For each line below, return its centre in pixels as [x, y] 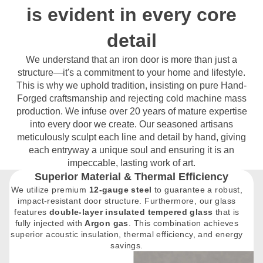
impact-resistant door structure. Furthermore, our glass [127, 200]
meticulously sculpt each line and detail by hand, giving [131, 137]
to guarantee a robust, [197, 189]
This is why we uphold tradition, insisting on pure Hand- [131, 85]
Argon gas [105, 223]
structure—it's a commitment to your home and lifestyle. [131, 72]
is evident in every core [131, 14]
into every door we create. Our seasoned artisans [131, 124]
